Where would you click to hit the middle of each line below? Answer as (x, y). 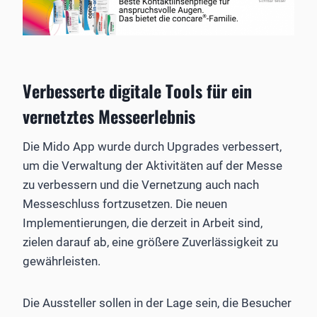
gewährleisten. (62, 261)
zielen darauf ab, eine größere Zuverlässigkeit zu (150, 242)
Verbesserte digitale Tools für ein (137, 90)
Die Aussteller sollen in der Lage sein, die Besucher (157, 302)
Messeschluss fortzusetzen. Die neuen (125, 203)
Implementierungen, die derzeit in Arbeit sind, (143, 223)
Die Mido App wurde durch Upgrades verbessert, (152, 146)
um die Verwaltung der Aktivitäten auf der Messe (152, 165)
